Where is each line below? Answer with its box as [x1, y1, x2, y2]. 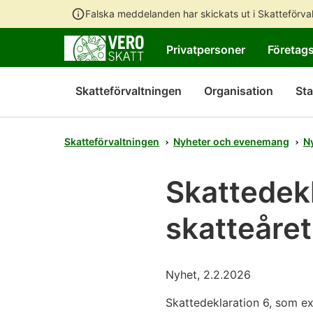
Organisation [204, 84, 273, 98]
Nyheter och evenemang [173, 136, 289, 147]
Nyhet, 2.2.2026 [166, 268, 251, 282]
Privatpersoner [166, 43, 245, 57]
